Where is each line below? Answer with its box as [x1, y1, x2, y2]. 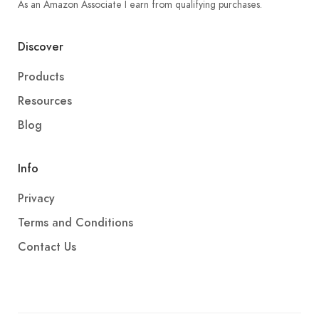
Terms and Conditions [18, 215, 133, 231]
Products [18, 69, 64, 85]
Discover [18, 39, 63, 56]
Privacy [18, 191, 55, 207]
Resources [18, 93, 72, 110]
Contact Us [18, 239, 76, 256]
